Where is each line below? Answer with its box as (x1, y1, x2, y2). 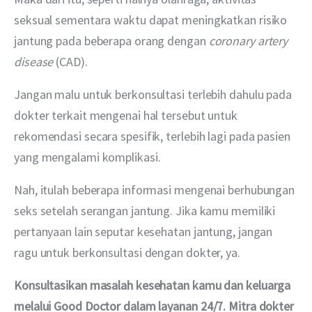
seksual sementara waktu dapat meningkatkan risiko (14, 12, 290, 29)
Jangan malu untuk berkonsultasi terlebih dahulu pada (14, 86, 295, 103)
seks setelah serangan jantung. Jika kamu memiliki (14, 203, 279, 219)
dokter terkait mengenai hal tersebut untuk (14, 107, 240, 124)
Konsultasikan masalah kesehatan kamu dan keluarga (14, 277, 294, 294)
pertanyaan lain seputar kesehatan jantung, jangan (14, 224, 276, 240)
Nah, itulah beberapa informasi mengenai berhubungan (14, 182, 297, 198)
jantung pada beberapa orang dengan (14, 33, 209, 49)
